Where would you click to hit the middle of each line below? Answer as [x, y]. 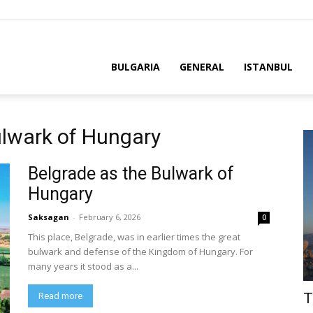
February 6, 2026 [110, 217]
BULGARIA [136, 67]
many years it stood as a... [83, 266]
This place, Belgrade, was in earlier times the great [134, 237]
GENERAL [202, 67]
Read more [60, 296]
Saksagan [49, 217]
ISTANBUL [268, 67]
